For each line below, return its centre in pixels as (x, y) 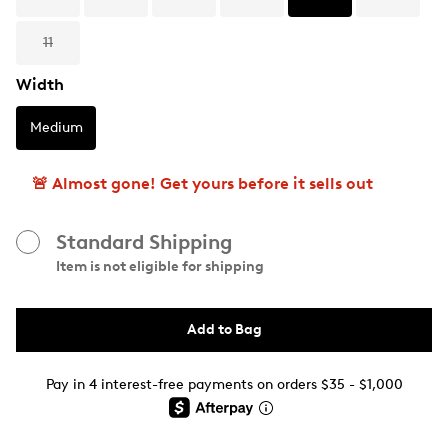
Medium (56, 127)
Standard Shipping (144, 242)
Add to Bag (224, 329)
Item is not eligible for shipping (160, 266)
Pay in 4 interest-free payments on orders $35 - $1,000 (224, 384)
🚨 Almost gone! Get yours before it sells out (202, 183)
